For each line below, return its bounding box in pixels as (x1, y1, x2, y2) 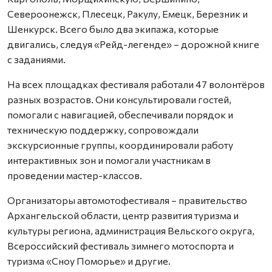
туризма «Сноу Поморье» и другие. (7, 254, 171, 267)
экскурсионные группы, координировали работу (7, 138, 233, 151)
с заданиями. (7, 53, 66, 65)
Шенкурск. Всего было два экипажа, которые (7, 22, 219, 35)
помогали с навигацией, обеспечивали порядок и (7, 108, 233, 120)
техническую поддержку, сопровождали (7, 123, 199, 135)
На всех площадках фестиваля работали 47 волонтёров (7, 78, 265, 90)
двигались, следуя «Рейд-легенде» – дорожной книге (7, 38, 259, 50)
